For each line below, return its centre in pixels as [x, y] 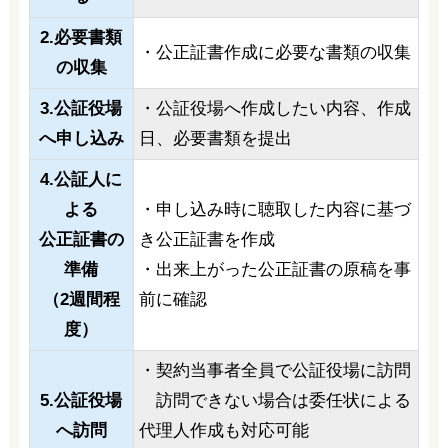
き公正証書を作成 [206, 240]
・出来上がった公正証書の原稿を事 [274, 270]
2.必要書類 [81, 38]
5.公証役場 [81, 401]
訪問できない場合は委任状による [274, 401]
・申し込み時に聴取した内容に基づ [274, 210]
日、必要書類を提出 [215, 139]
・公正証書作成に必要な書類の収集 [274, 53]
